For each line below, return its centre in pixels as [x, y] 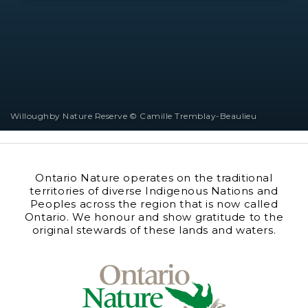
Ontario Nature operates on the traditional [154, 178]
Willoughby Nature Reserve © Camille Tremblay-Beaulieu [134, 115]
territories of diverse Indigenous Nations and [154, 191]
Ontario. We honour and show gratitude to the [154, 217]
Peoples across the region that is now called [154, 204]
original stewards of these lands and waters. [154, 230]
